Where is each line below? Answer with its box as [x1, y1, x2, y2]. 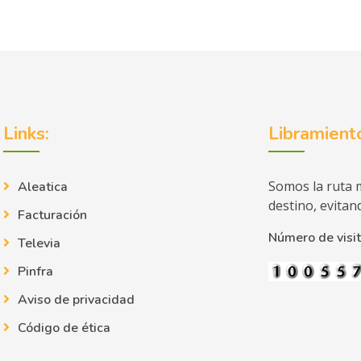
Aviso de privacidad [17, 290, 135, 309]
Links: [2, 121, 49, 146]
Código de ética [17, 318, 110, 337]
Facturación [17, 205, 87, 224]
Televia [17, 234, 60, 252]
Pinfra [17, 262, 53, 280]
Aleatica [17, 177, 68, 196]
